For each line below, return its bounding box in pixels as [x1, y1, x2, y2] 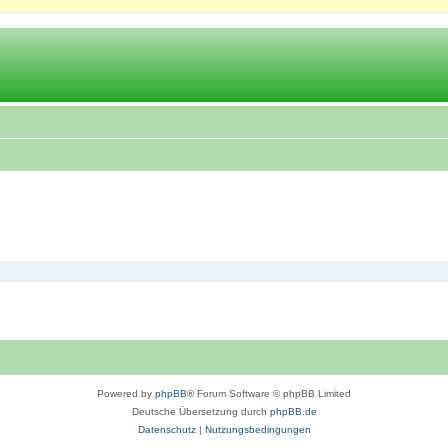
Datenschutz [137, 423, 196, 435]
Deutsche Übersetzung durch [131, 405, 270, 417]
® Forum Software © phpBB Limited [187, 387, 351, 399]
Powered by [97, 387, 155, 399]
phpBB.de [269, 405, 317, 417]
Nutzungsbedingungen [204, 423, 311, 435]
